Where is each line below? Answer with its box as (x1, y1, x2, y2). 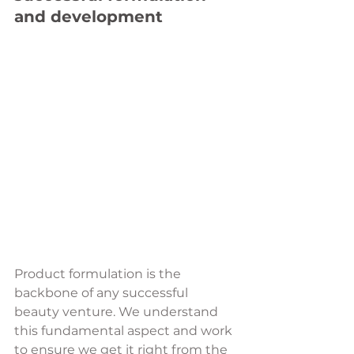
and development (14, 7, 163, 27)
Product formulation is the (14, 265, 184, 281)
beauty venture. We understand (14, 303, 221, 319)
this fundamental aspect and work (14, 322, 235, 338)
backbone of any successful (14, 284, 191, 300)
